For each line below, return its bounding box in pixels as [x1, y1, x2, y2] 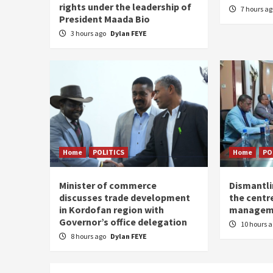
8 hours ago [71, 231, 107, 241]
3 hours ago [71, 28, 107, 38]
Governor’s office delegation [59, 215, 187, 228]
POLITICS [93, 147, 124, 157]
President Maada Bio [59, 12, 150, 25]
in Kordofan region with [59, 203, 164, 216]
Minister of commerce [59, 179, 157, 191]
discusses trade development [59, 191, 190, 204]
